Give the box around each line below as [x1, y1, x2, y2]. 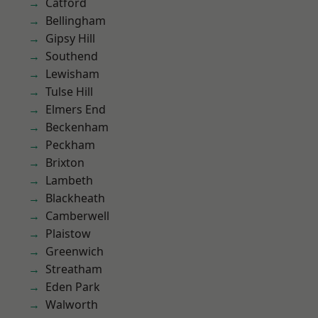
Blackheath [45, 190, 105, 206]
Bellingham [45, 13, 106, 28]
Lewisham [45, 66, 99, 82]
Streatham [45, 261, 102, 277]
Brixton [45, 155, 84, 170]
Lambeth [45, 172, 93, 188]
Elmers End [45, 102, 106, 117]
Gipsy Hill [45, 31, 95, 46]
